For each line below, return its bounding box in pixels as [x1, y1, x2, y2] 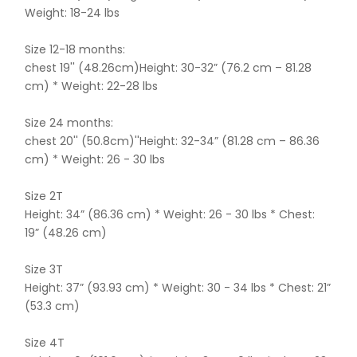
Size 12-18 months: [25, 41, 126, 57]
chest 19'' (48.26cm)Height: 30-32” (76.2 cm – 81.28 [25, 59, 312, 76]
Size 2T [25, 187, 64, 204]
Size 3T [25, 261, 64, 277]
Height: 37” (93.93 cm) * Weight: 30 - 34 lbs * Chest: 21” [25, 279, 331, 296]
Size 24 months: [25, 114, 117, 131]
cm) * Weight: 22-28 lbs [25, 77, 162, 94]
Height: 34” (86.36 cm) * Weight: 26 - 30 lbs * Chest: [25, 206, 316, 222]
